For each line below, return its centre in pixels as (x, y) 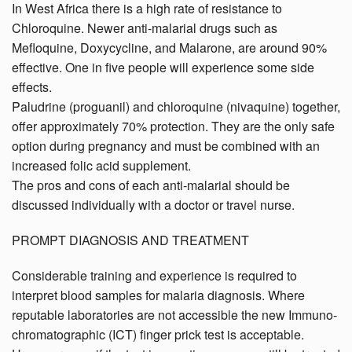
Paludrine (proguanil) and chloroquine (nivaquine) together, (176, 107)
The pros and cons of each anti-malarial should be (151, 185)
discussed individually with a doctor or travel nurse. (153, 205)
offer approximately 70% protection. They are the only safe (173, 126)
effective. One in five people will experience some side (163, 68)
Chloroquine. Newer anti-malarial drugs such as (145, 28)
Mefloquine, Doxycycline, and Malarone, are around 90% (169, 48)
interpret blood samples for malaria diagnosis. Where (158, 295)
